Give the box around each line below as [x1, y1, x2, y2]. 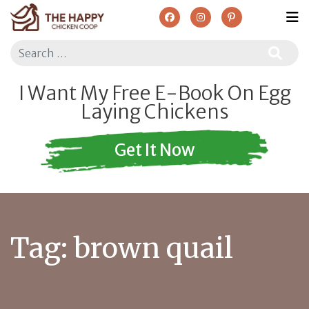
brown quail [74, 230, 233, 266]
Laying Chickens [80, 99, 229, 124]
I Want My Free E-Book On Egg [18, 80, 291, 106]
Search [10, 40, 40, 53]
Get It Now [114, 139, 195, 161]
